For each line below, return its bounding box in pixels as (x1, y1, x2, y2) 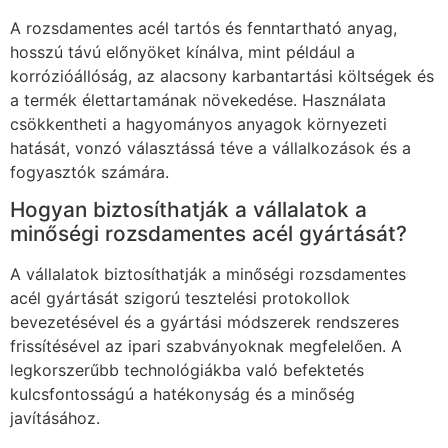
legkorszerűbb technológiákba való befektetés (10, 360, 364, 381)
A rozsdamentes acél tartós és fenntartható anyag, (10, 18, 397, 39)
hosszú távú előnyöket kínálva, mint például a (10, 42, 355, 63)
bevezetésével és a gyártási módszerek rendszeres (10, 312, 399, 333)
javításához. (10, 408, 100, 429)
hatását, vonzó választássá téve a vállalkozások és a (10, 138, 411, 159)
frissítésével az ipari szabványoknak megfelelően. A (10, 336, 402, 357)
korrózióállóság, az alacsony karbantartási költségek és (10, 66, 434, 87)
